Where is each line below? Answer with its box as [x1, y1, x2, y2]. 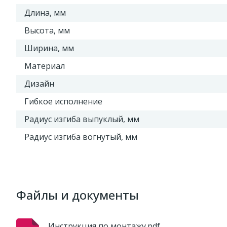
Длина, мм [24, 7, 66, 18]
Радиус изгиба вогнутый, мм [24, 131, 137, 142]
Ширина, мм [24, 43, 74, 54]
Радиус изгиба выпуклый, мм [24, 113, 139, 125]
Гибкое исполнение [24, 96, 102, 107]
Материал [24, 60, 65, 71]
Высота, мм [24, 25, 70, 36]
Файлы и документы [16, 186, 139, 203]
